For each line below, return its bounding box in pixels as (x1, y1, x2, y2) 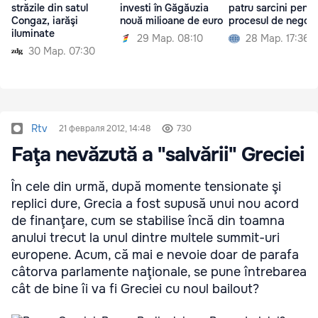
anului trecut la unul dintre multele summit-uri (11, 230, 280, 246)
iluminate (11, 27, 55, 40)
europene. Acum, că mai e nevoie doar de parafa (11, 247, 299, 263)
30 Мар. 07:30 (28, 45, 95, 58)
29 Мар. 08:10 (137, 32, 203, 45)
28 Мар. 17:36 (246, 32, 309, 45)
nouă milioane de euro (120, 14, 223, 28)
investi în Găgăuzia (120, 1, 209, 15)
